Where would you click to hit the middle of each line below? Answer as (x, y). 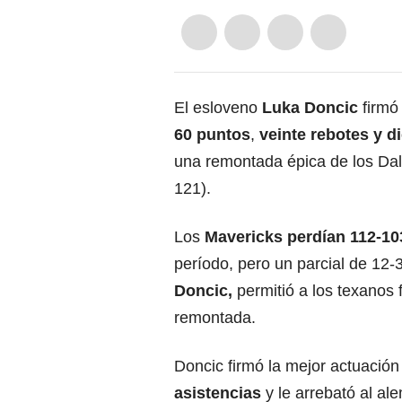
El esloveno (218, 107)
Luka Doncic (310, 107)
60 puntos (212, 134)
